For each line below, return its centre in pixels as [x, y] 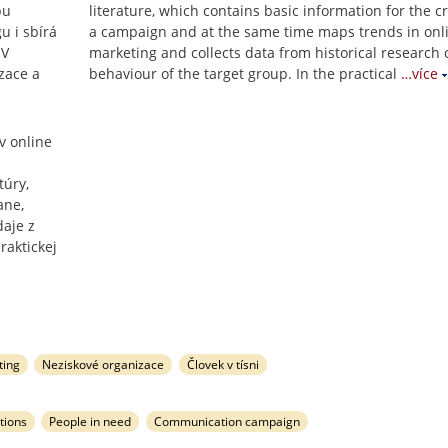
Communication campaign [227, 421]
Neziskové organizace [103, 364]
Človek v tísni [223, 364]
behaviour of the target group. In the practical [243, 73]
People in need [90, 421]
